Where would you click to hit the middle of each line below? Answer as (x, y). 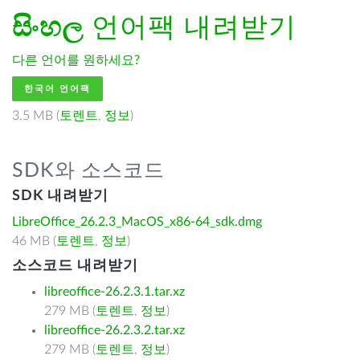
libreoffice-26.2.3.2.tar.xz (115, 330)
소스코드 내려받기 (75, 266)
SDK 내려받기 (60, 196)
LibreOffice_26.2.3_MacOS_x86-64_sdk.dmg (137, 222)
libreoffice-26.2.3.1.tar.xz (115, 292)
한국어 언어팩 (57, 89)
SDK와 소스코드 (88, 171)
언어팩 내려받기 (190, 28)
